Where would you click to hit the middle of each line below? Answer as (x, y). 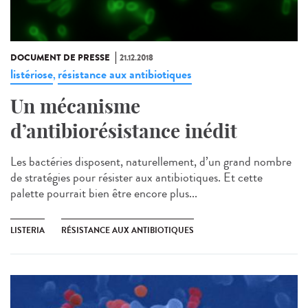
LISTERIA (27, 230)
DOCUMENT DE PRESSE (60, 57)
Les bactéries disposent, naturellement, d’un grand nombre (151, 161)
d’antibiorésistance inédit (124, 131)
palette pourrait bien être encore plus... (104, 193)
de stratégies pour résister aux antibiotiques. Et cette (136, 177)
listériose (32, 74)
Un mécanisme (75, 106)
